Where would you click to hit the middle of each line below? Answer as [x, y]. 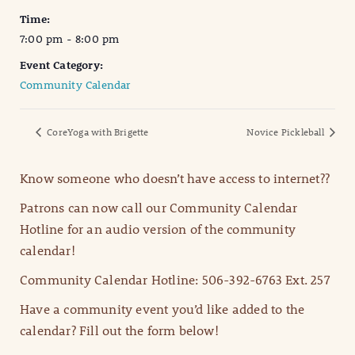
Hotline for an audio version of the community [158, 229]
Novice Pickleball [286, 132]
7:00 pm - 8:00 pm [70, 39]
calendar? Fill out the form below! [119, 330]
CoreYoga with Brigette [97, 132]
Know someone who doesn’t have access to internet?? [175, 178]
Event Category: [61, 65]
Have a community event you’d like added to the [162, 309]
